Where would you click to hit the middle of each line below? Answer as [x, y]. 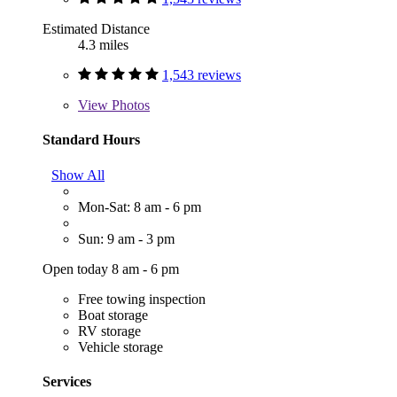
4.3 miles [103, 45]
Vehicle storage [121, 346]
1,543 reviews [202, 75]
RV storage [109, 331]
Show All [78, 175]
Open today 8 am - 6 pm [111, 269]
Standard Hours [91, 140]
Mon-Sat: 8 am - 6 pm [140, 206]
